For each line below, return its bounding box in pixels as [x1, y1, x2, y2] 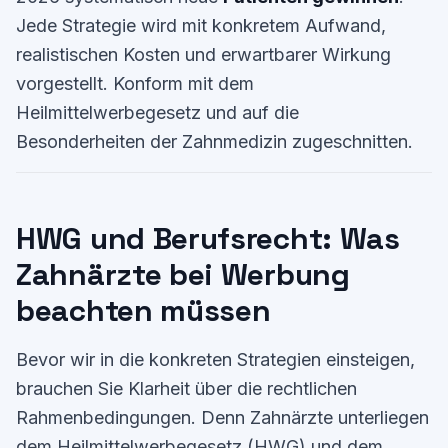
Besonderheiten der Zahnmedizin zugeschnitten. [16, 131, 413, 152]
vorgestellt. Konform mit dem [16, 73, 254, 94]
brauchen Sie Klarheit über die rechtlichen [16, 378, 357, 399]
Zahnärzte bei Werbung [16, 255, 350, 294]
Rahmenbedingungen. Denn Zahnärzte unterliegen [16, 407, 429, 428]
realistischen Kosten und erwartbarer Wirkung [16, 44, 391, 65]
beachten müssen [16, 291, 271, 330]
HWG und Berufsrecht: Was [16, 219, 400, 258]
